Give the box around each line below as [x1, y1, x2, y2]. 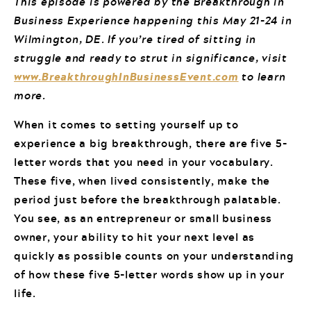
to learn [238, 68, 286, 85]
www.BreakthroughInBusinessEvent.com [14, 68, 239, 86]
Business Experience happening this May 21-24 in [14, 12, 292, 29]
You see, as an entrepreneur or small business [14, 209, 273, 226]
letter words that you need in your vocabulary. [14, 153, 274, 170]
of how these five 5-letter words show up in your [14, 265, 285, 283]
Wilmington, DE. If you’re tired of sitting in [14, 31, 257, 48]
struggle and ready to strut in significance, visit [14, 49, 288, 67]
